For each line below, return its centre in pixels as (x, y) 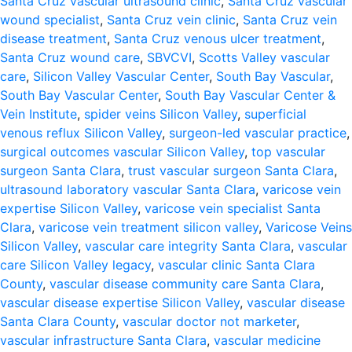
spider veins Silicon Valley (161, 114)
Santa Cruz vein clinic (171, 20)
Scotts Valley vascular (264, 57)
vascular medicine (267, 340)
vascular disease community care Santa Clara (185, 284)
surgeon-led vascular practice (258, 133)
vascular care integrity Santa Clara (188, 246)
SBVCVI (169, 57)
